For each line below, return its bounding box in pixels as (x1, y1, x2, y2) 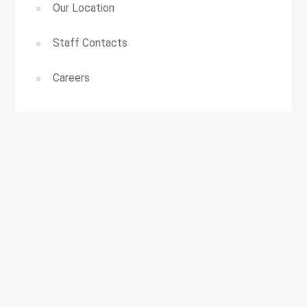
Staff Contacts (53, 36, 128, 50)
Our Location (53, 1, 115, 15)
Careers (53, 71, 90, 85)
